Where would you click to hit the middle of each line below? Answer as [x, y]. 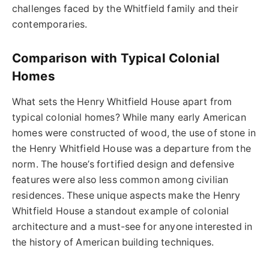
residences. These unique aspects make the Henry [126, 196]
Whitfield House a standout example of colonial [121, 211]
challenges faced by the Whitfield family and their [125, 9]
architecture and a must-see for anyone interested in [132, 227]
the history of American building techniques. [113, 243]
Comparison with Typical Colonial [116, 58]
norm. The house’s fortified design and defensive [123, 165]
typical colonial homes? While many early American [129, 118]
